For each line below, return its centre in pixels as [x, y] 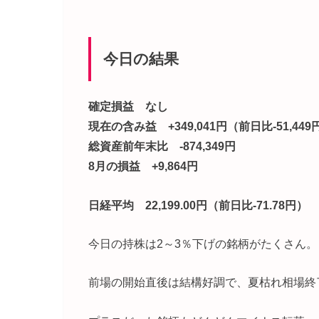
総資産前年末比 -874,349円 [162, 146]
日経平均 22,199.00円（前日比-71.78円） [198, 205]
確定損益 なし [128, 106]
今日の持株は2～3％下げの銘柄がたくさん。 [203, 243]
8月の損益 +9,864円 [143, 166]
